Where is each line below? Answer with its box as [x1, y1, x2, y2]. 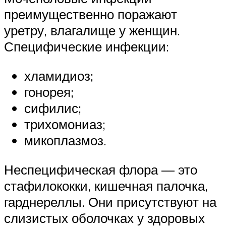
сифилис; [24, 99, 81, 116]
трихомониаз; [24, 116, 105, 132]
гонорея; [24, 83, 74, 100]
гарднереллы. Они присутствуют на [4, 193, 216, 210]
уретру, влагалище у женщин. [4, 22, 180, 39]
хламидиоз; [24, 67, 93, 84]
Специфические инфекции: [4, 38, 169, 55]
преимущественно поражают [4, 6, 177, 23]
